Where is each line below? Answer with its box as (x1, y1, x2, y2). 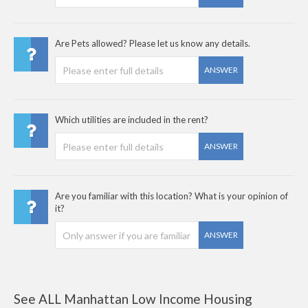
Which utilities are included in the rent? (55, 114, 208, 125)
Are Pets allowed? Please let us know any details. (55, 38, 250, 49)
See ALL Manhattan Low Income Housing (14, 291, 252, 307)
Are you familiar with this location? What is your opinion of (55, 190, 288, 201)
